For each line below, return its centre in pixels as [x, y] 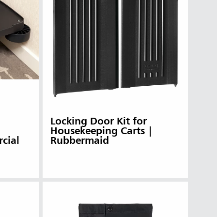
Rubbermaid [80, 141]
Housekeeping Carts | [101, 132]
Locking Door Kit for [99, 122]
